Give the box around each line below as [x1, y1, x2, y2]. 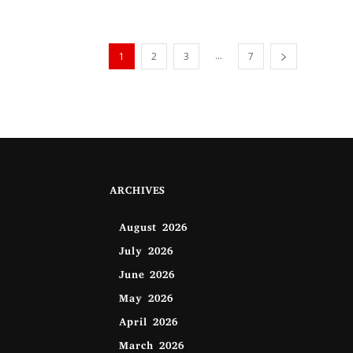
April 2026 [118, 314, 177, 333]
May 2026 [118, 291, 173, 310]
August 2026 [118, 220, 187, 239]
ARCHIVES [109, 183, 164, 202]
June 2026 [118, 267, 174, 286]
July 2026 [118, 243, 173, 262]
